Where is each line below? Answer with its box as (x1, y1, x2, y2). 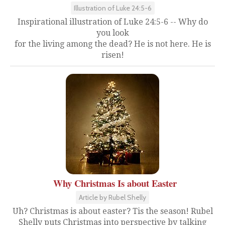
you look (96, 28, 129, 38)
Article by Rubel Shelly (79, 193, 146, 202)
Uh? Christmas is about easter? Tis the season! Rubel (12, 206, 213, 216)
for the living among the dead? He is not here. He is (14, 39, 211, 49)
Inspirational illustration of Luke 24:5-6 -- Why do (17, 17, 208, 27)
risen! (101, 50, 124, 60)
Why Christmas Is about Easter (53, 176, 177, 190)
